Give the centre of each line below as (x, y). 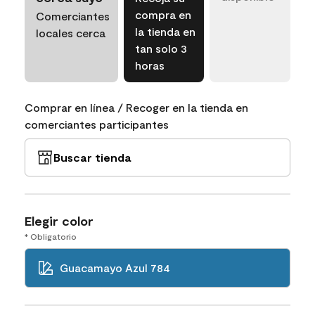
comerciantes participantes (97, 124)
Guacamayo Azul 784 (115, 268)
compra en (163, 15)
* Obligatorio (51, 237)
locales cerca (71, 33)
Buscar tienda (92, 157)
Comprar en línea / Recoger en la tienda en (136, 108)
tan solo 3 (161, 49)
